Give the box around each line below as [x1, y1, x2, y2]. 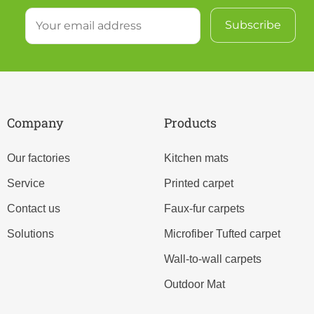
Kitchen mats [164, 152, 228, 164]
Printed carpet [164, 177, 233, 189]
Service [7, 177, 45, 189]
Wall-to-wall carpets [164, 253, 261, 265]
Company [7, 114, 63, 131]
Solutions [7, 228, 54, 240]
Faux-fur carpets [164, 203, 245, 214]
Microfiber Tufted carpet [164, 228, 280, 240]
